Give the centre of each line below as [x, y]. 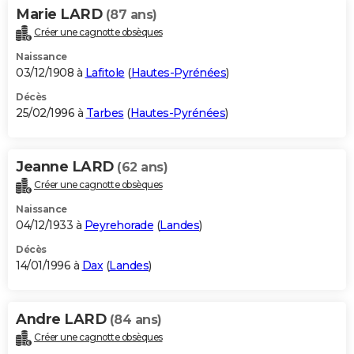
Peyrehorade [119, 226]
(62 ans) [142, 168]
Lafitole [105, 73]
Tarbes [105, 113]
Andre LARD [63, 320]
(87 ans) [131, 15]
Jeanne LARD [66, 167]
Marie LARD [61, 15]
